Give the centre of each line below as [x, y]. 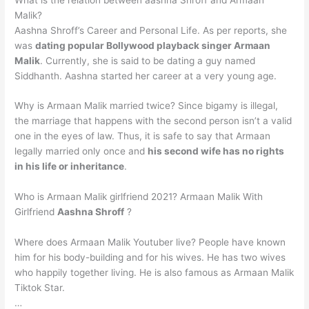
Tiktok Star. [40, 288]
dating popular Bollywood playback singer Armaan [153, 45]
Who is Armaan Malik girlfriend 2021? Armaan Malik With [139, 197]
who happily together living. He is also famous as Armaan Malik [154, 273]
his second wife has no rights [216, 151]
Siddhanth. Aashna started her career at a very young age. [146, 76]
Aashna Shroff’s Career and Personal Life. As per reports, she [151, 30]
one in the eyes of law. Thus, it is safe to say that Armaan [143, 136]
